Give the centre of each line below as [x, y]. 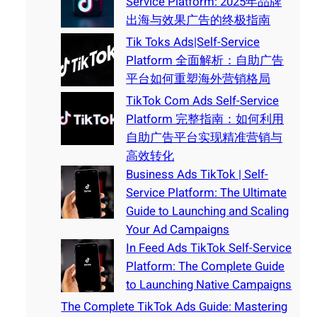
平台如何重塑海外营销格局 [198, 79]
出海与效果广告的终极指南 [198, 21]
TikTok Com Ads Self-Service [203, 101]
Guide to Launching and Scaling [208, 212]
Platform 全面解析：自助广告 [205, 61]
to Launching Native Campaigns [209, 285]
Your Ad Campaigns [178, 230]
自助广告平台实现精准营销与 [204, 138]
